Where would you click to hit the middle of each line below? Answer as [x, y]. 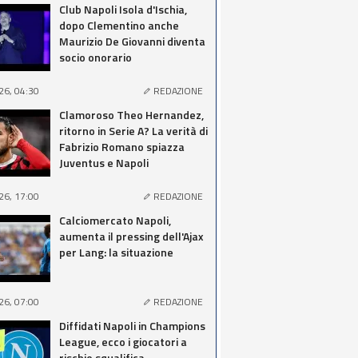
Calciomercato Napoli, [115, 220]
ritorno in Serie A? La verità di [133, 131]
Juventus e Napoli [104, 163]
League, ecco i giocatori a [123, 342]
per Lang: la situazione [116, 252]
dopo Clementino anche [119, 25]
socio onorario [95, 57]
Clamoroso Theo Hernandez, [131, 115]
